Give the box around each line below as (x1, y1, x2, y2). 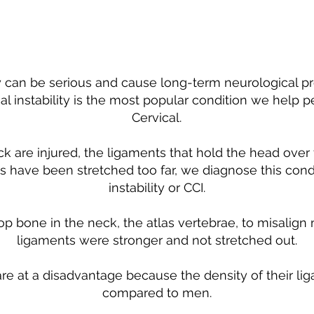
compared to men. (102, 285, 212, 300)
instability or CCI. (108, 180, 205, 195)
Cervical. (132, 110, 182, 125)
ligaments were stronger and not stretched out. (16, 233, 297, 247)
